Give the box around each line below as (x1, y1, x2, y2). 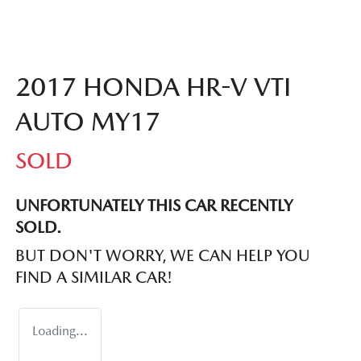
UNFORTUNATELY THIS (15, 195, 185, 215)
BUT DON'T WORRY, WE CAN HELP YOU (15, 245, 310, 265)
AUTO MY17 (15, 106, 160, 136)
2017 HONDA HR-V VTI (15, 71, 291, 102)
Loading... (32, 322, 88, 338)
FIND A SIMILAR (15, 267, 135, 287)
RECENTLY (216, 195, 293, 215)
